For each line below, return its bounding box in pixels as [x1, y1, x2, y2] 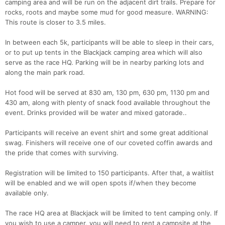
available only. [5, 189, 49, 197]
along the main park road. [5, 68, 85, 77]
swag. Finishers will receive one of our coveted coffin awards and [5, 139, 212, 147]
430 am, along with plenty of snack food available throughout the [5, 98, 210, 107]
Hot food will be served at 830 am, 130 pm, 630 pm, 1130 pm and [5, 88, 209, 97]
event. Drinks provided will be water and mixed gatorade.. [5, 108, 187, 117]
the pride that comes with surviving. [5, 149, 119, 157]
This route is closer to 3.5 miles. [5, 18, 106, 27]
